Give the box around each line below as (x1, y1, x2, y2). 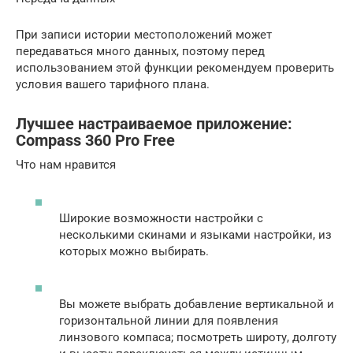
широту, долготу (246, 329, 336, 344)
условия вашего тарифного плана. (16, 77, 210, 92)
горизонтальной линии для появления (59, 313, 278, 328)
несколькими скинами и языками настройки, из (59, 227, 332, 242)
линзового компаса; (59, 329, 176, 344)
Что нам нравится (16, 158, 116, 173)
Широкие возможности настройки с (59, 210, 263, 225)
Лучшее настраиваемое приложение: (16, 115, 292, 134)
